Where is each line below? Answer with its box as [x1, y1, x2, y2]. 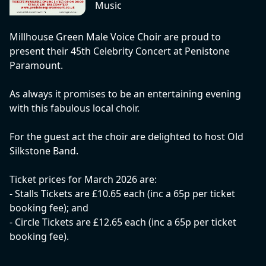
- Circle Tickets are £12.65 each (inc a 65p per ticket [9, 216, 236, 229]
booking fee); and [9, 201, 88, 215]
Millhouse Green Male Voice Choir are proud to [9, 30, 221, 44]
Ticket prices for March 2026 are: [9, 173, 157, 186]
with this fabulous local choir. [9, 102, 140, 115]
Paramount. [9, 59, 63, 72]
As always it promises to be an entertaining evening [9, 87, 241, 101]
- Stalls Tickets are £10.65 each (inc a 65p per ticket [9, 187, 235, 201]
